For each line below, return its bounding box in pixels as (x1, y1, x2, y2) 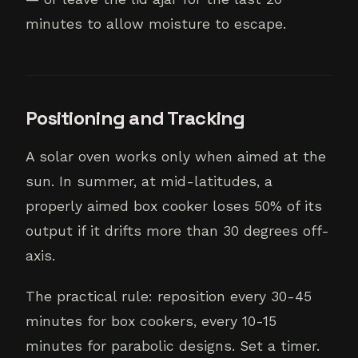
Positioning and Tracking (26, 105, 245, 131)
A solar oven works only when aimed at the (26, 149, 326, 165)
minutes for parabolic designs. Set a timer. (26, 338, 320, 355)
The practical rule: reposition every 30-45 (26, 288, 312, 305)
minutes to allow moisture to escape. (26, 16, 286, 33)
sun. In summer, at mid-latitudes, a (26, 173, 272, 190)
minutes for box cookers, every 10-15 (26, 313, 276, 330)
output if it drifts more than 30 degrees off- (26, 223, 329, 240)
